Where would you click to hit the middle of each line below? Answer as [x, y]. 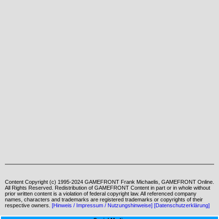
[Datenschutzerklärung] [182, 206]
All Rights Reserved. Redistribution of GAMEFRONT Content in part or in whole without [108, 188]
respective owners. [28, 206]
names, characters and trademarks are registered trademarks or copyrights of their [104, 200]
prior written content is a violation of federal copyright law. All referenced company [101, 194]
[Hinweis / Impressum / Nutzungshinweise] [102, 206]
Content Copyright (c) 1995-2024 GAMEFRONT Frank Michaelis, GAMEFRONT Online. [109, 182]
